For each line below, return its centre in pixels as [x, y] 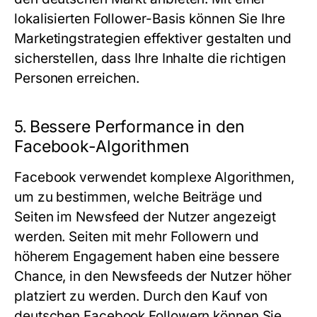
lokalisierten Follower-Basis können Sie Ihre [150, 19]
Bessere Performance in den [137, 127]
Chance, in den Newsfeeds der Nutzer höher [153, 276]
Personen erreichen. [77, 78]
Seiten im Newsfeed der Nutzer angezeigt [145, 217]
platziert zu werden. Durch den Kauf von [141, 296]
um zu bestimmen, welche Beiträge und [138, 197]
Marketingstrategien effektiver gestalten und [153, 39]
